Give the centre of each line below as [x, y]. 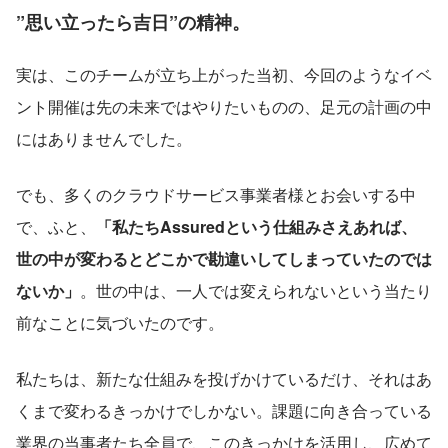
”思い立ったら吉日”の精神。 [133, 22]
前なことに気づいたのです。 [120, 323]
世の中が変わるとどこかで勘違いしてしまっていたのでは [224, 259]
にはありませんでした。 [104, 139]
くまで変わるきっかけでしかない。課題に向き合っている [224, 411]
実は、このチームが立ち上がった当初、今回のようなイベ [224, 75]
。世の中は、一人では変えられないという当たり [256, 291]
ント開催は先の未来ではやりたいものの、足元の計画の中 [224, 107]
